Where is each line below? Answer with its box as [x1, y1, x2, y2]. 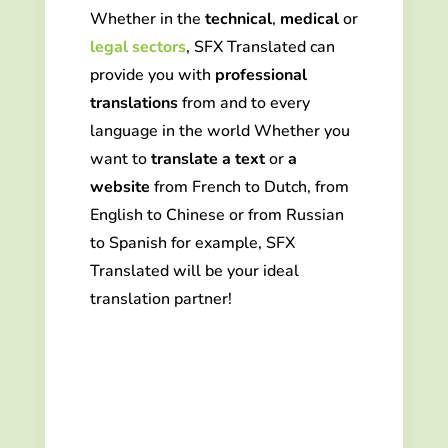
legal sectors [89, 35, 186, 58]
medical [279, 7, 339, 30]
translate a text [150, 147, 265, 170]
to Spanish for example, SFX [89, 231, 295, 254]
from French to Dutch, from [153, 175, 349, 198]
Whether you [253, 119, 350, 142]
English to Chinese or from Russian [89, 203, 344, 226]
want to [89, 147, 151, 170]
